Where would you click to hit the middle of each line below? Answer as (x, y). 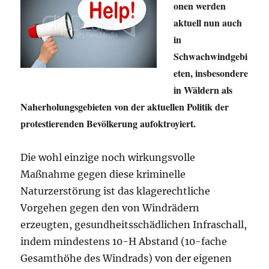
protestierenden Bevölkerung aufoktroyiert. (108, 123)
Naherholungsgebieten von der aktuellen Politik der (125, 106)
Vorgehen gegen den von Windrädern (110, 207)
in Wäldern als (203, 89)
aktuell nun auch (208, 22)
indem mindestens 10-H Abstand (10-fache (124, 241)
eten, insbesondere (211, 73)
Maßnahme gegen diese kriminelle (103, 174)
